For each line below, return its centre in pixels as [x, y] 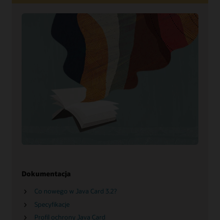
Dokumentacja [46, 173]
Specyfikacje [52, 204]
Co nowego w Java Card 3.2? [75, 191]
